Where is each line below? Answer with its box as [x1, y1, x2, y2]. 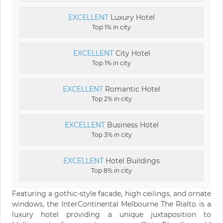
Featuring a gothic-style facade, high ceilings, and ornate [12, 189, 211, 199]
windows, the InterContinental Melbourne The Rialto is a [12, 200, 211, 209]
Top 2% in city [91, 95, 132, 103]
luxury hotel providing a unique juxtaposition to [12, 210, 211, 220]
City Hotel [113, 49, 150, 58]
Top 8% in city [91, 167, 132, 175]
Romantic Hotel [103, 85, 160, 94]
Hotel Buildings [104, 156, 160, 166]
